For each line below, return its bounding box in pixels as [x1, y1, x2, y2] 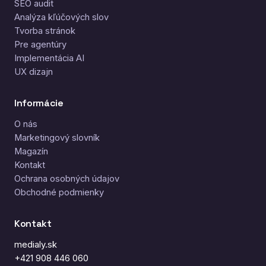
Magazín [14, 145, 48, 157]
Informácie [14, 96, 64, 109]
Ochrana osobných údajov [14, 173, 119, 184]
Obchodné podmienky [14, 186, 104, 198]
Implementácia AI [14, 52, 84, 64]
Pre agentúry [14, 39, 66, 50]
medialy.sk [14, 239, 57, 250]
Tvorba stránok [14, 25, 75, 36]
